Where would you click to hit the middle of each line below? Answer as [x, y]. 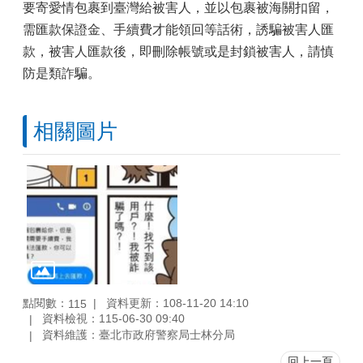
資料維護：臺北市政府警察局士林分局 [139, 335]
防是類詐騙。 [62, 73]
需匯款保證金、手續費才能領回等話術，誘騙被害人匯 [178, 30]
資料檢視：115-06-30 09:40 [113, 319]
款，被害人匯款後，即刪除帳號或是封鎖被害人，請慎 [178, 51]
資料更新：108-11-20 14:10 [177, 303]
